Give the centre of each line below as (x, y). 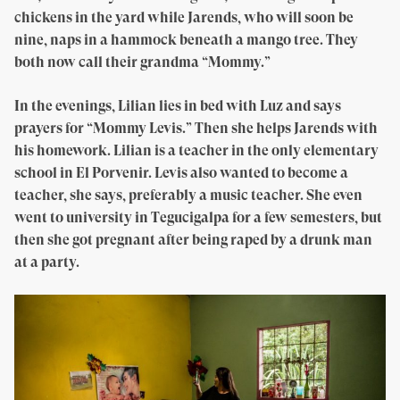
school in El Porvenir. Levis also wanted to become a (181, 173)
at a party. (47, 262)
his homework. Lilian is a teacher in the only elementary (196, 151)
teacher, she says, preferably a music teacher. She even (188, 196)
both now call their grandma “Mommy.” (142, 62)
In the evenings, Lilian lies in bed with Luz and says (178, 106)
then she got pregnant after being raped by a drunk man (193, 240)
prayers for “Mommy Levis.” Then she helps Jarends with (196, 129)
